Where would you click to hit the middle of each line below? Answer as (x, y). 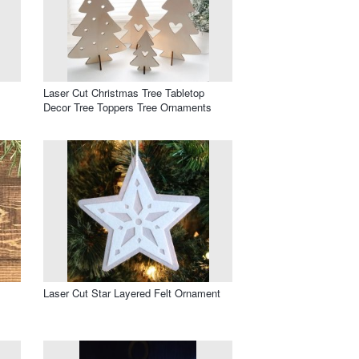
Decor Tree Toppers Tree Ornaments (127, 107)
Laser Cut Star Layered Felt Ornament (132, 292)
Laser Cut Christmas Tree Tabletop (124, 92)
